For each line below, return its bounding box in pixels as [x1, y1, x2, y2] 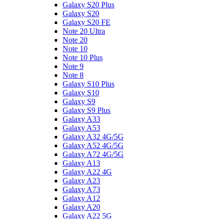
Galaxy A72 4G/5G [63, 150, 124, 158]
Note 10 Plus [63, 53, 103, 62]
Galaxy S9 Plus [63, 106, 110, 114]
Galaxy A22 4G [63, 168, 112, 176]
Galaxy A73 [63, 185, 100, 194]
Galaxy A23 [63, 176, 100, 185]
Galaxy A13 [63, 159, 100, 167]
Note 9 [63, 62, 84, 70]
